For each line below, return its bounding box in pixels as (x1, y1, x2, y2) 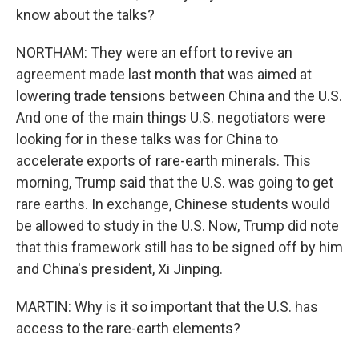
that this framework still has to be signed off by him (16, 239, 343, 256)
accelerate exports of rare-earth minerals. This (16, 152, 311, 169)
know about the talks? (16, 6, 155, 23)
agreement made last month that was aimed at (16, 66, 312, 83)
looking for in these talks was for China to (16, 131, 278, 147)
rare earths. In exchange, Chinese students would (16, 196, 330, 212)
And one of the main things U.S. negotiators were (16, 109, 325, 126)
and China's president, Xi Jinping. (16, 260, 223, 277)
